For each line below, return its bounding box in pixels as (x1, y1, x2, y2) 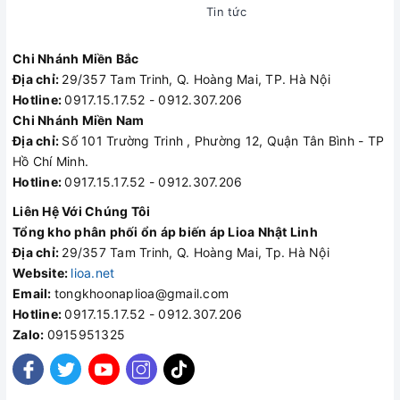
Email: (12, 286, 54, 302)
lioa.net (71, 265, 115, 281)
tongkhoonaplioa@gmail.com (54, 286, 229, 302)
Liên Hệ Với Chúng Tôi (12, 204, 151, 220)
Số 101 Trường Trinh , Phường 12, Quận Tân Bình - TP (62, 133, 384, 149)
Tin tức (206, 4, 246, 20)
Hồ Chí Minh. (12, 154, 88, 170)
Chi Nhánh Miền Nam (12, 112, 145, 129)
